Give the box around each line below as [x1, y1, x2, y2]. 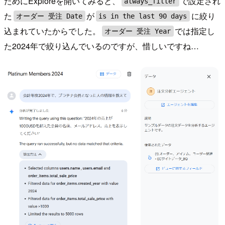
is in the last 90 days [98, 12, 187, 21]
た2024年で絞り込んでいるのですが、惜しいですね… [4, 40, 199, 52]
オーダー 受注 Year [104, 27, 171, 36]
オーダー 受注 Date [16, 12, 83, 21]
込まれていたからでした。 [4, 25, 100, 37]
